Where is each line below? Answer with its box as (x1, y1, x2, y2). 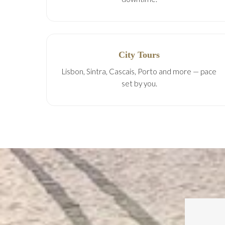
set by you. (121, 79, 157, 88)
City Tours (119, 50, 160, 60)
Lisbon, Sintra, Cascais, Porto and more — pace (62, 67, 217, 76)
